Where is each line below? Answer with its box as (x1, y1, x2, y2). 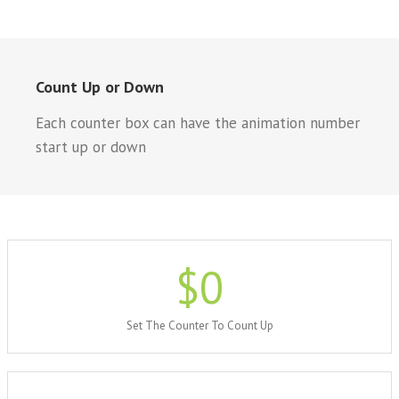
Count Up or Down (36, 76, 164, 97)
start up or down (36, 136, 146, 157)
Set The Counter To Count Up (126, 317, 273, 333)
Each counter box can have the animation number (36, 112, 360, 133)
